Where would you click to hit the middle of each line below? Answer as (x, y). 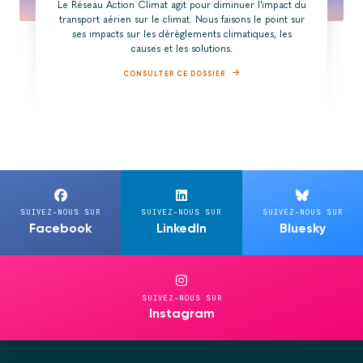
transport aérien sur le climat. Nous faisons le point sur (181, 19)
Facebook (61, 228)
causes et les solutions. (181, 48)
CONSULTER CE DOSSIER (174, 73)
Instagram (181, 314)
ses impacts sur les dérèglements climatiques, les (181, 34)
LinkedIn (181, 228)
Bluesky (302, 228)
